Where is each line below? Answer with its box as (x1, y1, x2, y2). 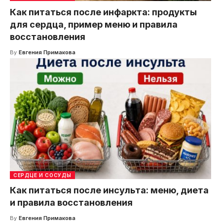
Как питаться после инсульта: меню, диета (10, 185, 209, 196)
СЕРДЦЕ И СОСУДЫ (13, 172, 72, 179)
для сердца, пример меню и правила (10, 19, 178, 30)
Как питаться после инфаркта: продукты (10, 7, 197, 18)
